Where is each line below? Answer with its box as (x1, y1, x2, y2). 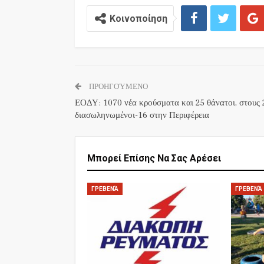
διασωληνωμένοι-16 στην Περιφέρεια (75, 109, 209, 121)
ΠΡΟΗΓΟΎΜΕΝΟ (87, 81, 148, 91)
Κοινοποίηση (110, 12, 167, 24)
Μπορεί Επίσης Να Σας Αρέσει (87, 152, 221, 164)
